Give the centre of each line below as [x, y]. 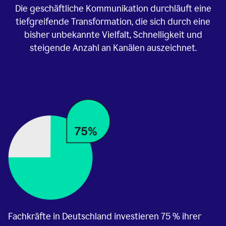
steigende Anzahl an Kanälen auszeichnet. [113, 48]
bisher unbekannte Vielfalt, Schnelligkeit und [113, 35]
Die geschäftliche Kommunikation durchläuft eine [113, 9]
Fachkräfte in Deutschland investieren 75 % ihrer [105, 217]
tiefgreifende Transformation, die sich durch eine [113, 22]
